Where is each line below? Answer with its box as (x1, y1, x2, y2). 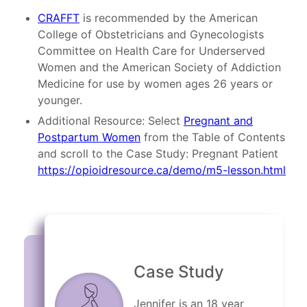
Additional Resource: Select (38, 114, 184, 128)
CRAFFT (38, 11, 79, 25)
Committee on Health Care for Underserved (38, 44, 265, 58)
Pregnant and (184, 114, 253, 128)
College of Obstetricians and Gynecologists (38, 27, 264, 42)
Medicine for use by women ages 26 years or (38, 77, 273, 91)
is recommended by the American (79, 11, 258, 25)
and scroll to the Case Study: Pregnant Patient (38, 147, 278, 161)
